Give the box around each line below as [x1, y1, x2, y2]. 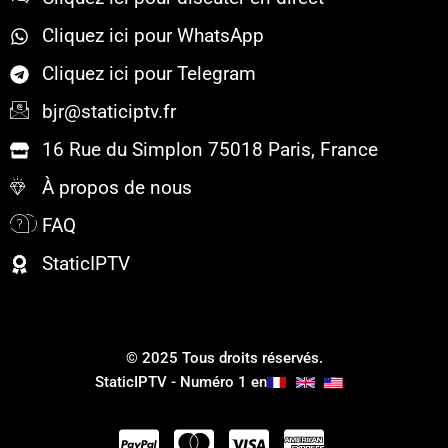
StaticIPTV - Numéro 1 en [94, 373, 267, 391]
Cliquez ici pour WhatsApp [41, 24, 264, 47]
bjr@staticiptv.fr [41, 100, 176, 123]
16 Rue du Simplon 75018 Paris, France [41, 138, 378, 161]
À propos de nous [41, 176, 192, 199]
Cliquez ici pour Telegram [41, 62, 256, 85]
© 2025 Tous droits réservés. [125, 349, 323, 367]
